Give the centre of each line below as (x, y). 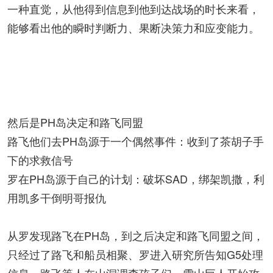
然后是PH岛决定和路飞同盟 (75, 122)
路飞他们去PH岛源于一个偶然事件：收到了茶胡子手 (136, 141)
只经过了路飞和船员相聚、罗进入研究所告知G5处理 (135, 254)
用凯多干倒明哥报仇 (57, 197)
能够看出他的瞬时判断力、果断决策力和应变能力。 (133, 27)
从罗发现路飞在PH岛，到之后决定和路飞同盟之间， (136, 235)
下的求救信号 (40, 160)
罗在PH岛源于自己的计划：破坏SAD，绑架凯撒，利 (136, 179)
